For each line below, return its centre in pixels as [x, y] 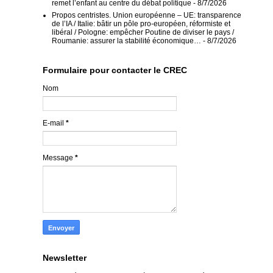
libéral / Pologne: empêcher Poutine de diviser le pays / [143, 32]
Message [59, 158]
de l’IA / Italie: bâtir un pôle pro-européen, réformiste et [141, 23]
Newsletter [65, 257]
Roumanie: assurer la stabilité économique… [126, 41]
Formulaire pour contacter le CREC [115, 70]
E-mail [54, 123]
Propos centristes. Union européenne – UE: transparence [147, 15]
